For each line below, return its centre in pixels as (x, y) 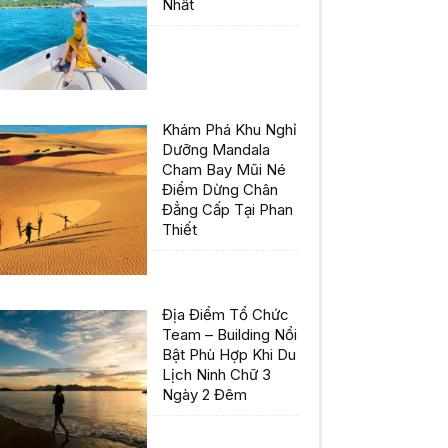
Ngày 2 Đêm (204, 395)
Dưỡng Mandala (216, 150)
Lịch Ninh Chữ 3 (216, 375)
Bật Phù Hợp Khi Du (229, 355)
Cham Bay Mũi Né (224, 170)
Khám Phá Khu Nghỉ (229, 130)
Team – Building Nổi (229, 335)
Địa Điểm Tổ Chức (225, 315)
